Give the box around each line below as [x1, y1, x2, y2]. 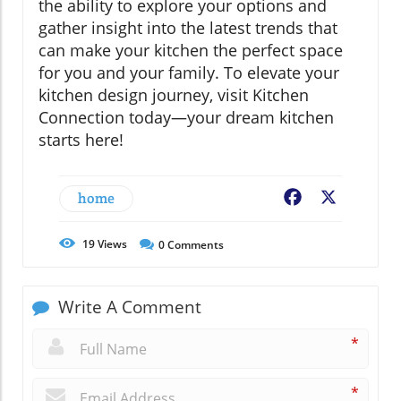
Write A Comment [54, 294, 201, 319]
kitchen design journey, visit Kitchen [38, 83, 309, 106]
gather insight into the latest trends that [38, 16, 337, 38]
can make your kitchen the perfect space [38, 38, 343, 61]
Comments [165, 236, 224, 252]
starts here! [38, 128, 124, 150]
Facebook [304, 188, 369, 209]
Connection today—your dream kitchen [38, 106, 334, 128]
